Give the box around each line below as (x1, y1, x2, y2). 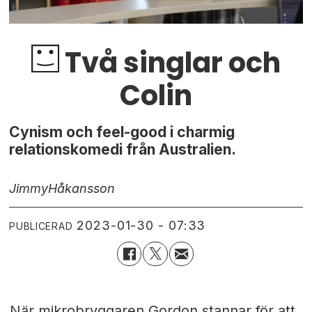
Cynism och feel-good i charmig (9, 123, 235, 141)
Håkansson (48, 181, 116, 196)
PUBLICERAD (9, 219, 73, 232)
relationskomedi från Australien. (9, 140, 237, 158)
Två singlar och (58, 42, 281, 82)
